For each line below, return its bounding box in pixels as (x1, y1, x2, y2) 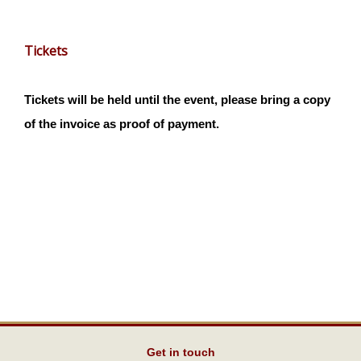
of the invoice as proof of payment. (24, 116, 220, 131)
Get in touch (146, 346, 215, 359)
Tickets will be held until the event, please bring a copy (24, 92, 331, 106)
